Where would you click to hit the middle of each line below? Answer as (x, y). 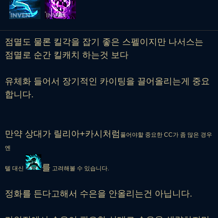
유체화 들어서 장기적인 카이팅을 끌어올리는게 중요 (107, 82)
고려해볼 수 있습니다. (80, 169)
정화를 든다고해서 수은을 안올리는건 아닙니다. (100, 194)
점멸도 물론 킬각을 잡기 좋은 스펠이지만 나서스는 (104, 42)
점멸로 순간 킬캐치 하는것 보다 (67, 55)
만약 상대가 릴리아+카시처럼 (63, 134)
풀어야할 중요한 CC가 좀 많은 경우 (166, 135)
